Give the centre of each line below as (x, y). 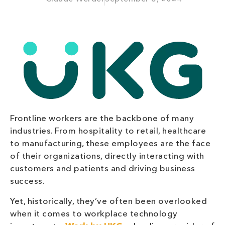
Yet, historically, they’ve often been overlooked (108, 202)
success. (27, 182)
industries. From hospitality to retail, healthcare (108, 132)
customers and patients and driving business (103, 169)
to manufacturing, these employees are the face (110, 144)
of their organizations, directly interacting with (107, 157)
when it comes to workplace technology (94, 214)
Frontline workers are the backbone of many (102, 119)
